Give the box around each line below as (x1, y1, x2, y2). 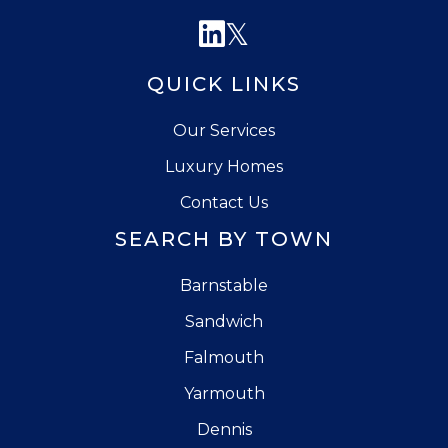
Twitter (248, 14, 354, 52)
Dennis (196, 419, 252, 439)
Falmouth (184, 347, 264, 367)
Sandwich (185, 311, 263, 331)
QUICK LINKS (147, 71, 301, 96)
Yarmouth (183, 383, 265, 403)
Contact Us (180, 192, 268, 212)
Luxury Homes (165, 156, 283, 176)
